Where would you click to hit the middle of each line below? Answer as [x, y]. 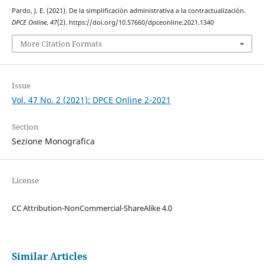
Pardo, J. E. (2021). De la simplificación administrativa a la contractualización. [128, 11]
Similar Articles [49, 256]
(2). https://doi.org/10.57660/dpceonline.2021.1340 [135, 23]
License [25, 180]
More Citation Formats [61, 43]
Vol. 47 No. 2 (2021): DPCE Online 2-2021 [91, 100]
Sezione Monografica [53, 141]
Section [25, 126]
